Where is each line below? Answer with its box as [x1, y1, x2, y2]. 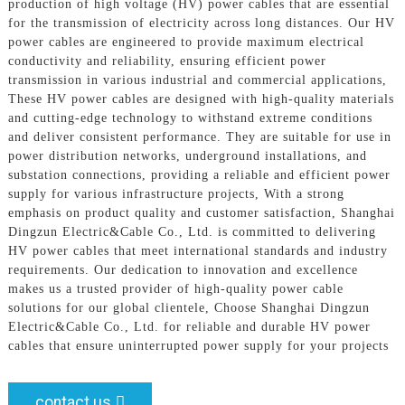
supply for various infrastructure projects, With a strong [7, 186, 344, 201]
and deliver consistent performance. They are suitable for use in [7, 129, 391, 144]
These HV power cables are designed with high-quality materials [7, 91, 394, 106]
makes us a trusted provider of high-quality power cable [7, 281, 344, 296]
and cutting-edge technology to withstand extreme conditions [7, 110, 372, 125]
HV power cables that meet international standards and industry [7, 243, 388, 258]
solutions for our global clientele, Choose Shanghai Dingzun [7, 300, 370, 315]
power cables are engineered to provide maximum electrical [7, 34, 364, 49]
